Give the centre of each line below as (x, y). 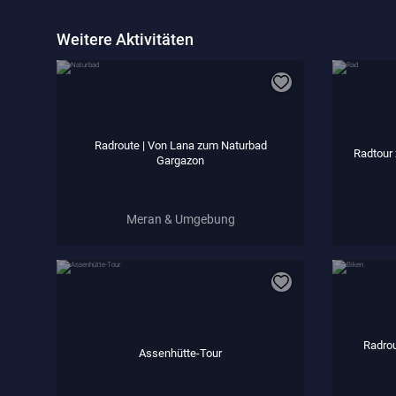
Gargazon (180, 160)
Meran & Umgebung (180, 219)
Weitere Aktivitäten (125, 39)
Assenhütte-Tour (180, 353)
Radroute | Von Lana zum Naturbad (180, 145)
